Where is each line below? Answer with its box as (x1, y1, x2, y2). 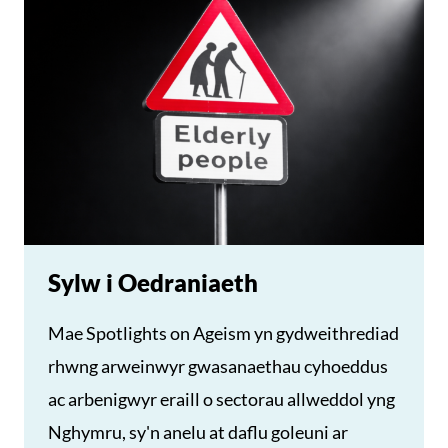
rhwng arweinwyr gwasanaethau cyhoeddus (48, 355, 388, 377)
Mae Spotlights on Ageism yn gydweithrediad (48, 322, 399, 344)
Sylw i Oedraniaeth (48, 268, 258, 297)
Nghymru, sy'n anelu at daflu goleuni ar (48, 421, 348, 443)
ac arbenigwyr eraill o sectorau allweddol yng (48, 388, 395, 410)
